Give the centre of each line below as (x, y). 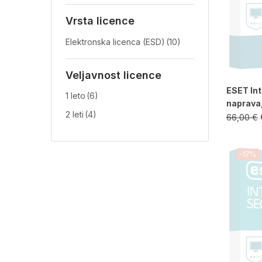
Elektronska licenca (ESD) (115, 42)
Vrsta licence (100, 21)
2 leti (75, 115)
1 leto (75, 96)
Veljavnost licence (113, 75)
